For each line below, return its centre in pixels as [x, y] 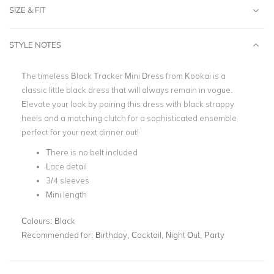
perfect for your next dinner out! [80, 132]
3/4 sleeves [68, 180]
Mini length [66, 194]
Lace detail [66, 166]
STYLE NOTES [35, 45]
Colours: [38, 220]
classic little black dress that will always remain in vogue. [127, 90]
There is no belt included [92, 152]
